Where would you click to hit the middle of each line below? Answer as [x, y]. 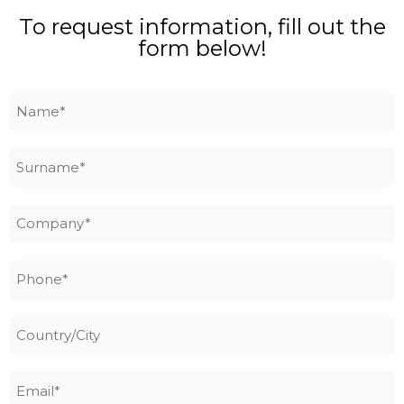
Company [46, 213]
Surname [45, 157]
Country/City [60, 325]
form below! [202, 48]
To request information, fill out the [202, 26]
